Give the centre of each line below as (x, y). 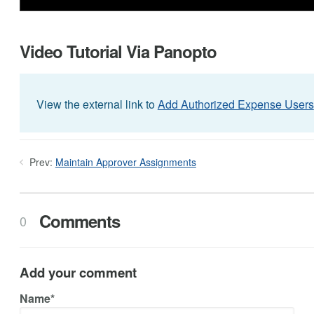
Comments (78, 220)
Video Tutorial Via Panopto (118, 51)
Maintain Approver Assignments (125, 162)
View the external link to (97, 104)
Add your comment (78, 272)
